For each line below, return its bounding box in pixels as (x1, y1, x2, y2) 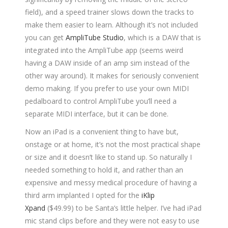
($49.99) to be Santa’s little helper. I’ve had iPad (45, 203, 202, 213)
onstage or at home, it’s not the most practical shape (25, 139, 201, 150)
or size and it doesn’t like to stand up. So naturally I (25, 152, 192, 162)
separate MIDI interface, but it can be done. (25, 109, 168, 119)
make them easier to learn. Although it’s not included (25, 20, 198, 30)
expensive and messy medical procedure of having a (25, 178, 197, 188)
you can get (25, 33, 66, 43)
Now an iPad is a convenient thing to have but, (25, 127, 179, 137)
